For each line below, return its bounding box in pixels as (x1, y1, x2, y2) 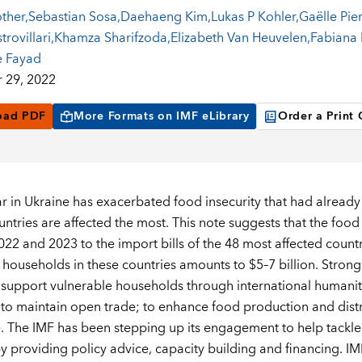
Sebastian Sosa (27, 6, 117, 29)
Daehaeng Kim (120, 6, 208, 29)
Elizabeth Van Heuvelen (170, 27, 307, 50)
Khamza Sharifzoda (53, 27, 167, 50)
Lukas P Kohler (210, 6, 296, 29)
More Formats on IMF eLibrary (74, 107, 250, 127)
